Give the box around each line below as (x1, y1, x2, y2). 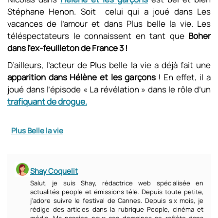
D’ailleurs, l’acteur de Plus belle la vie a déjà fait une (7, 59, 211, 71)
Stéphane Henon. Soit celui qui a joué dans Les (7, 6, 211, 17)
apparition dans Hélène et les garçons (7, 72, 156, 83)
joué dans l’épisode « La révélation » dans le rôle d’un (7, 84, 211, 95)
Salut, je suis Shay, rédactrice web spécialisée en (30, 179, 203, 187)
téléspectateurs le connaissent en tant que (7, 30, 188, 41)
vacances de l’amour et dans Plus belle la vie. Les (7, 18, 211, 29)
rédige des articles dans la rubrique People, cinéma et (30, 205, 203, 214)
